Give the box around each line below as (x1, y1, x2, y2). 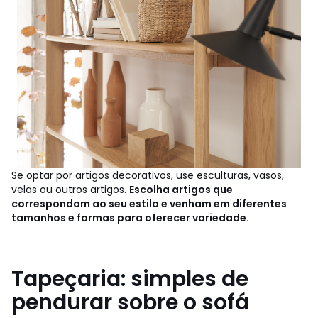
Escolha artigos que (129, 182, 233, 197)
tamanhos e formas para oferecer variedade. (11, 210, 249, 225)
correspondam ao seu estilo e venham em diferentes (11, 196, 287, 211)
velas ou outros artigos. (11, 182, 129, 197)
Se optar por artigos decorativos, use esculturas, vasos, (11, 168, 284, 182)
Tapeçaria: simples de (11, 263, 248, 294)
